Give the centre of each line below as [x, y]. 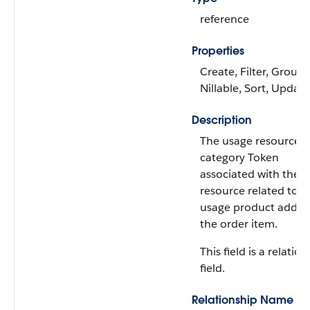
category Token [239, 157]
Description [222, 120]
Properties [218, 51]
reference [225, 19]
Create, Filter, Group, [254, 72]
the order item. [239, 224]
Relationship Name [243, 300]
